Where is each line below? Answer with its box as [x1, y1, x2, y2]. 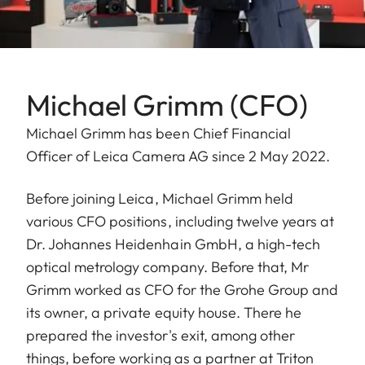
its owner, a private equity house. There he [26, 303, 302, 323]
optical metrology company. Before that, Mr [26, 257, 310, 277]
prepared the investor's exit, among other [26, 326, 296, 345]
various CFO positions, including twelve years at [26, 212, 335, 231]
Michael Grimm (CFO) [26, 86, 308, 124]
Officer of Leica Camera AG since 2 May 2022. [26, 147, 331, 166]
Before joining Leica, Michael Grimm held [26, 189, 293, 209]
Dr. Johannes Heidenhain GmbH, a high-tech [26, 235, 321, 254]
